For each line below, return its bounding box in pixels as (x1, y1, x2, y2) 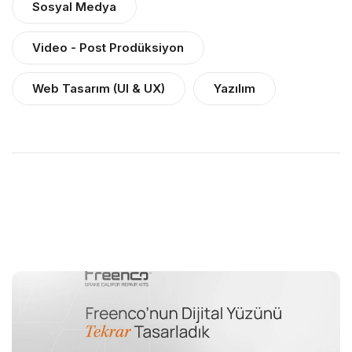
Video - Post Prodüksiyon (32, 40, 184, 55)
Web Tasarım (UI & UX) (32, 81, 165, 96)
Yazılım (214, 81, 255, 96)
